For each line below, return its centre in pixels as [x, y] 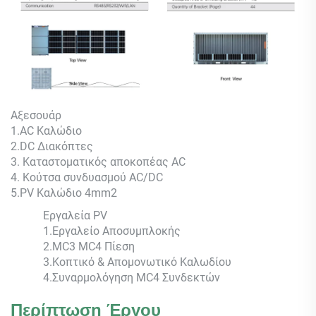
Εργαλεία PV [75, 216]
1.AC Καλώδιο [46, 131]
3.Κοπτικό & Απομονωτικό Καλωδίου [137, 262]
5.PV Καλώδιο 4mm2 [64, 193]
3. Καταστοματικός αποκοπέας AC [98, 162]
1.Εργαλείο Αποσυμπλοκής [112, 231]
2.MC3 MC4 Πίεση [89, 247]
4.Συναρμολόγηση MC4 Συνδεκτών [132, 278]
